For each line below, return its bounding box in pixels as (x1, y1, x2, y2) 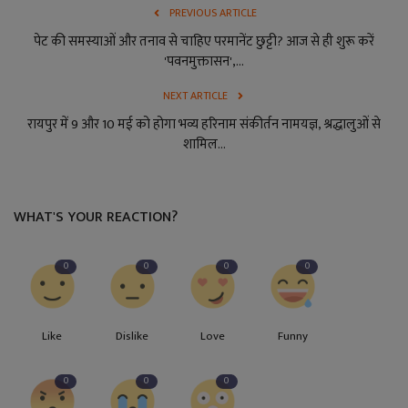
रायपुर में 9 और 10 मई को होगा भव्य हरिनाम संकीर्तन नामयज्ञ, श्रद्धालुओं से (27, 113, 381, 137)
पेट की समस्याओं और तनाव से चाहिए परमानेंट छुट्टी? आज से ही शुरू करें (34, 30, 374, 54)
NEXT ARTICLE (162, 87, 228, 106)
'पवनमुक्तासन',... (164, 50, 244, 74)
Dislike (116, 326, 149, 347)
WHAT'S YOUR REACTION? (14, 205, 178, 230)
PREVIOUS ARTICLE (169, 4, 257, 23)
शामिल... (182, 133, 226, 157)
